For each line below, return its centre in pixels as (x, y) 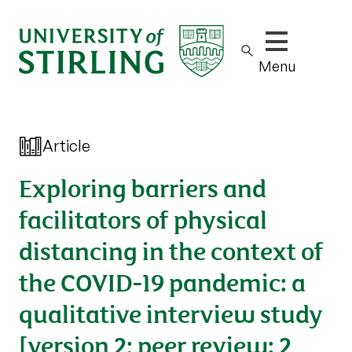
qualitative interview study (171, 312)
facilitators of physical (143, 218)
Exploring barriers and (143, 187)
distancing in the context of (171, 249)
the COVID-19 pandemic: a (162, 281)
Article (66, 146)
